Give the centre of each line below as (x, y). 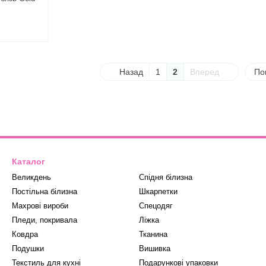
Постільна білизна (45, 191)
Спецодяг (156, 205)
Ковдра (25, 234)
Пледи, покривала (45, 220)
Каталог (28, 161)
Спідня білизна (166, 177)
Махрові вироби (40, 205)
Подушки (28, 248)
